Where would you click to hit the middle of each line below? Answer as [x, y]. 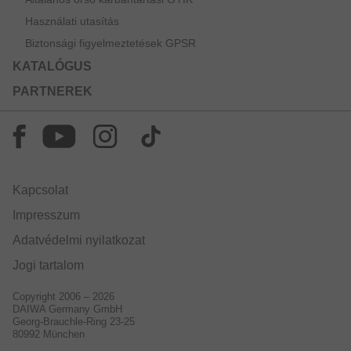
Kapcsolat [40, 190]
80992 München [49, 335]
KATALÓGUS [52, 67]
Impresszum [46, 215]
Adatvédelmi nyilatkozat [79, 241]
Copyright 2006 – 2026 [63, 297]
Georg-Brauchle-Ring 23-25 [74, 322]
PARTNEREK [52, 92]
